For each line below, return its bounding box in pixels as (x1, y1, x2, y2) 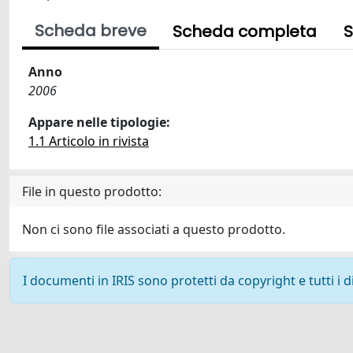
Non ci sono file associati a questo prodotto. (22, 221, 285, 238)
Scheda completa (173, 20, 317, 43)
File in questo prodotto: (22, 183, 162, 200)
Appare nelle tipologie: (28, 113, 170, 131)
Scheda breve (35, 20, 147, 42)
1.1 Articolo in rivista (28, 132, 149, 150)
